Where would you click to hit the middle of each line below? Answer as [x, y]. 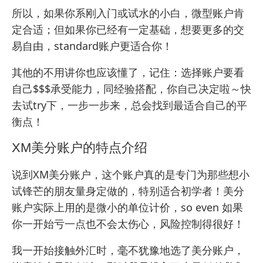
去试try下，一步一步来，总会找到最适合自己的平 [129, 105]
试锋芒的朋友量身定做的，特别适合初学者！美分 [128, 191]
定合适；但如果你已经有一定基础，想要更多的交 [128, 30]
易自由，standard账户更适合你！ [92, 46]
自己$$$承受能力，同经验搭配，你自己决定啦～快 [131, 89]
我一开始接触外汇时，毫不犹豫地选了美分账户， [128, 250]
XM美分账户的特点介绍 [80, 148]
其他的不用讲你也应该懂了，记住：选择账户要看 [128, 73]
